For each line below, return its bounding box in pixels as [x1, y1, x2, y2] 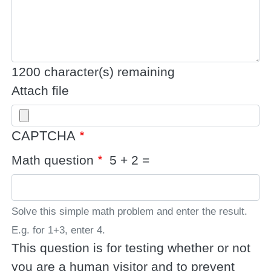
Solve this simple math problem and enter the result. [11, 206, 248, 218]
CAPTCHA [11, 128, 76, 144]
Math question [11, 153, 94, 168]
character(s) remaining [41, 64, 175, 79]
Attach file [11, 83, 70, 97]
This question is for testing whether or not [11, 241, 251, 255]
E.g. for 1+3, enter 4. [11, 224, 106, 237]
